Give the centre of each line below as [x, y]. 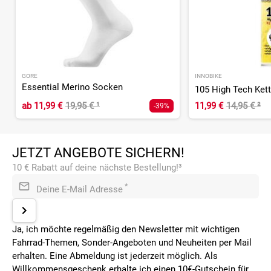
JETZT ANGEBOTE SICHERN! [98, 152]
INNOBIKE [208, 76]
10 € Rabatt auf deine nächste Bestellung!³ [97, 167]
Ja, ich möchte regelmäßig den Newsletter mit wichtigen [126, 229]
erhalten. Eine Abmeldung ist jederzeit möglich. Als [115, 256]
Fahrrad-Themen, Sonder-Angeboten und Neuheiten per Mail [132, 242]
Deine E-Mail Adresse [80, 189]
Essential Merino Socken [72, 87]
